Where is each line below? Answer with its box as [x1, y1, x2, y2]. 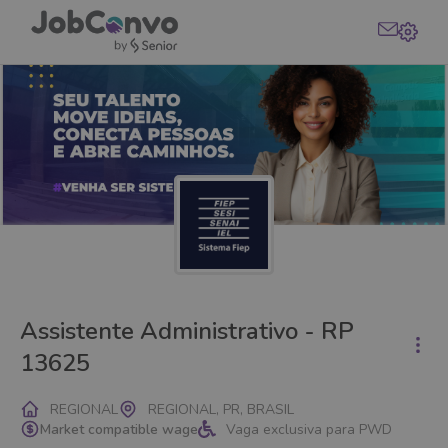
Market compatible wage [40, 419, 198, 439]
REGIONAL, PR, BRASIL [148, 399, 294, 419]
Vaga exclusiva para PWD [226, 419, 392, 439]
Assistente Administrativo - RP [20, 315, 354, 347]
